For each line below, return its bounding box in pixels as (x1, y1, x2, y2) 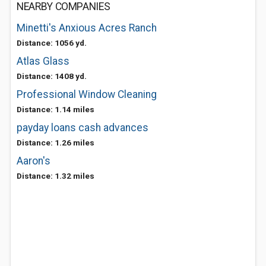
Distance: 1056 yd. (17, 38, 87, 47)
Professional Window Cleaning (17, 88, 157, 100)
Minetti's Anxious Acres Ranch (17, 22, 157, 34)
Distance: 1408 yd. (17, 71, 87, 81)
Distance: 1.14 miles (17, 104, 94, 114)
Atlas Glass (17, 55, 69, 67)
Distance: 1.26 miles (17, 138, 94, 147)
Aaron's (17, 155, 50, 167)
